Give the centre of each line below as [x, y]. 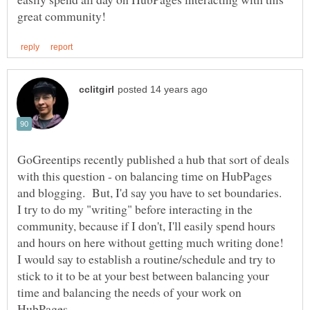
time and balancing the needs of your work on [129, 292]
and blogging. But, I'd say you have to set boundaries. [152, 192]
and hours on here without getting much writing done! [153, 242]
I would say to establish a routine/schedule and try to [146, 258]
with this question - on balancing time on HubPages [145, 175]
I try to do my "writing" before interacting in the [135, 209]
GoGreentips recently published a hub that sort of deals [153, 159]
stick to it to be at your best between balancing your [143, 275]
